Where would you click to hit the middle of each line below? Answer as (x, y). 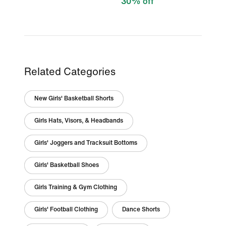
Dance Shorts (141, 210)
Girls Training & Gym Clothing (76, 187)
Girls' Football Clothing (66, 210)
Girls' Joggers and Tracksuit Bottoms (86, 143)
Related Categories (70, 72)
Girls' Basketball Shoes (67, 165)
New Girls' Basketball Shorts (74, 99)
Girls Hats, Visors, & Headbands (79, 121)
